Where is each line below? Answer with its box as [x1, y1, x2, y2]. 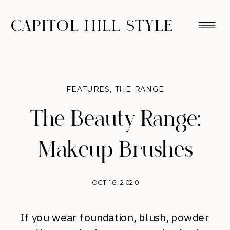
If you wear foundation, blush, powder [20, 210, 209, 224]
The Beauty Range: [30, 106, 201, 132]
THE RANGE [115, 85, 165, 94]
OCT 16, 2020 [92, 178, 139, 186]
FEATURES [66, 85, 110, 94]
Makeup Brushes [38, 137, 193, 163]
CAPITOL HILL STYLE [11, 16, 174, 35]
